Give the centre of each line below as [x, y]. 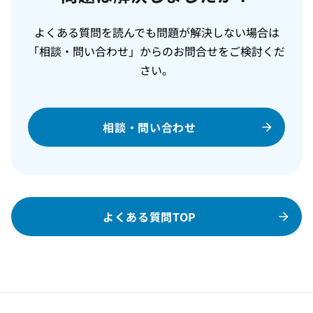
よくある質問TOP [150, 217]
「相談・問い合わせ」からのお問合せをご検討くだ [156, 51]
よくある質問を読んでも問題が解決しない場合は [156, 32]
